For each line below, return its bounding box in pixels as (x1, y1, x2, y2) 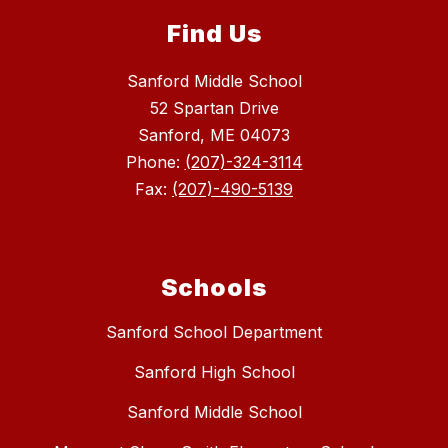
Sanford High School (133, 362, 295, 383)
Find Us (166, 19, 262, 49)
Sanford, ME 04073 (138, 125, 290, 146)
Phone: (125, 152, 185, 173)
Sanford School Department (106, 322, 322, 343)
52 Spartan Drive (149, 98, 279, 119)
